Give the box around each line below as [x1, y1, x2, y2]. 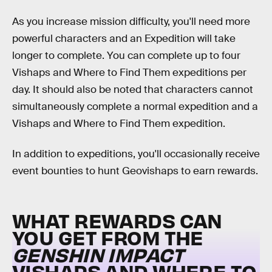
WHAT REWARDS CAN [12, 208, 222, 233]
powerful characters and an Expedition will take [12, 32, 236, 46]
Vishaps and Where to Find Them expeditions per [12, 66, 246, 80]
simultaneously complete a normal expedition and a [12, 100, 258, 114]
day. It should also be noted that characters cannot [12, 83, 253, 97]
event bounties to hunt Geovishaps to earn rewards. [12, 164, 258, 177]
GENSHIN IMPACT [12, 242, 183, 267]
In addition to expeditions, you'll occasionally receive [12, 147, 260, 160]
